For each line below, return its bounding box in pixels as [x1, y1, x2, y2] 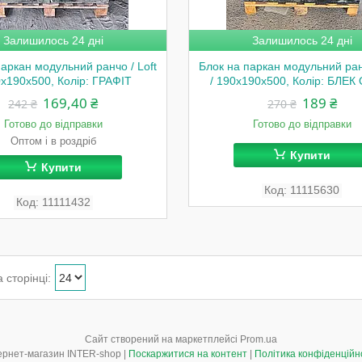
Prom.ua [240, 334, 277, 345]
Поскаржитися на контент [128, 348, 247, 360]
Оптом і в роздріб [10, 135, 96, 147]
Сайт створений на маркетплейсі [85, 334, 240, 345]
